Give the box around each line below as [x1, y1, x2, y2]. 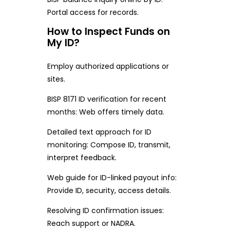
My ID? [47, 36, 80, 50]
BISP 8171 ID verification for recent [47, 93, 166, 104]
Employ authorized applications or [47, 61, 169, 71]
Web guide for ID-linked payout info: [47, 172, 177, 183]
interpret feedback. [47, 152, 117, 163]
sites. [47, 73, 65, 84]
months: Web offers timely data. [47, 106, 164, 117]
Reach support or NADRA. [47, 218, 136, 228]
